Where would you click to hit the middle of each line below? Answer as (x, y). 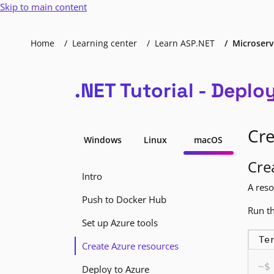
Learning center (105, 43)
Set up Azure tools (120, 223)
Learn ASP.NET (185, 43)
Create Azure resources (130, 246)
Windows (103, 140)
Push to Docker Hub (124, 199)
